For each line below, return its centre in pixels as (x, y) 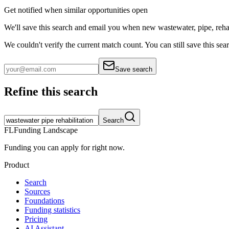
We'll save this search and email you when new (80, 28)
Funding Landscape (46, 130)
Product (17, 165)
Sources (37, 192)
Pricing (36, 219)
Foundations (44, 201)
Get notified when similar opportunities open (76, 10)
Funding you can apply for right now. (64, 148)
